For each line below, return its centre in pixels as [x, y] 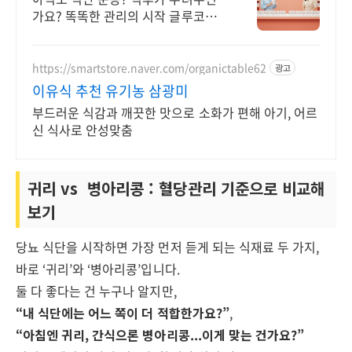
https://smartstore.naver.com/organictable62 [150, 67]
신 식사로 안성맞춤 [83, 130]
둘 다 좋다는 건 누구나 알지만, [96, 291]
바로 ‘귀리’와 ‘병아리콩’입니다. [98, 269]
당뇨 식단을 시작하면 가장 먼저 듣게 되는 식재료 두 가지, [168, 247]
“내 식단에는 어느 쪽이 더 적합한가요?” [123, 313]
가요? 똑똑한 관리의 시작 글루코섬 [125, 16]
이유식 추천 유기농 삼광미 [111, 91]
